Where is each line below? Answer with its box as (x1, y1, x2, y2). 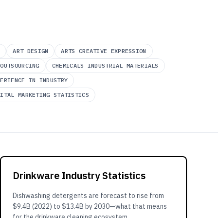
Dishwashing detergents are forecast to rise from (13, 191, 164, 200)
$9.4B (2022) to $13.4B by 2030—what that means (13, 202, 167, 211)
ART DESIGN (13, 47, 49, 54)
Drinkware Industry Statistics (13, 169, 145, 182)
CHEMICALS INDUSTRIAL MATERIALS (52, 62, 159, 69)
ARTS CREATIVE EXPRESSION (61, 47, 146, 54)
